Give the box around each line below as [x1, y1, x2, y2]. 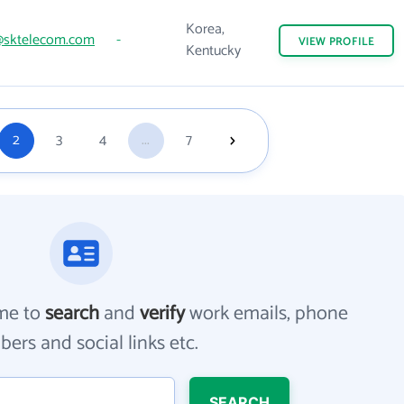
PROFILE [328, 33, 374, 50]
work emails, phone [185, 298, 349, 330]
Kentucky [186, 39, 241, 63]
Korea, [186, 17, 225, 41]
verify [140, 298, 186, 330]
